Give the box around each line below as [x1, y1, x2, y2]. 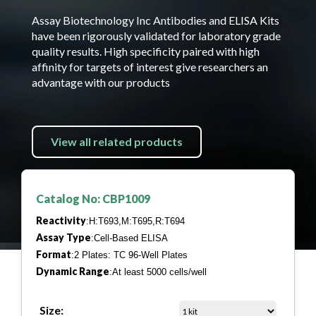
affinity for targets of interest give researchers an [32, 60, 268, 73]
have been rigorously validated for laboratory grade [32, 29, 281, 42]
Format [36, 248, 71, 260]
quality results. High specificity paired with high [32, 44, 260, 58]
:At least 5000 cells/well [109, 267, 207, 277]
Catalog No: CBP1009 [36, 192, 150, 205]
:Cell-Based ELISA [91, 233, 168, 243]
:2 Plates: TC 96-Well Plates [71, 250, 188, 260]
